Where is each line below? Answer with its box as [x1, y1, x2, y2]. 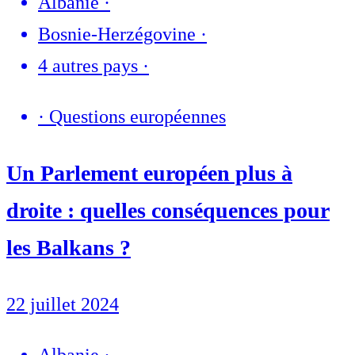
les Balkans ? [6, 235, 131, 261]
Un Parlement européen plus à [6, 161, 292, 186]
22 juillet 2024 [6, 294, 119, 315]
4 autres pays [38, 55, 138, 77]
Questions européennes [49, 106, 226, 128]
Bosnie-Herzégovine [38, 24, 196, 45]
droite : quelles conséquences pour [6, 198, 330, 223]
